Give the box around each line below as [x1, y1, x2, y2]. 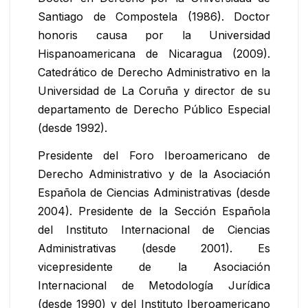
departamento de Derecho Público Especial [38, 102, 270, 117]
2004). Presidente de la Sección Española [38, 203, 270, 218]
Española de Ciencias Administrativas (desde [38, 185, 270, 199]
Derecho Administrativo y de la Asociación [38, 166, 270, 181]
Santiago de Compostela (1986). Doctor [38, 10, 270, 24]
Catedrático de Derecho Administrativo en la [38, 65, 270, 80]
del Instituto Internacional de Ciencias [38, 222, 270, 236]
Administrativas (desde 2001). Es [38, 241, 270, 255]
